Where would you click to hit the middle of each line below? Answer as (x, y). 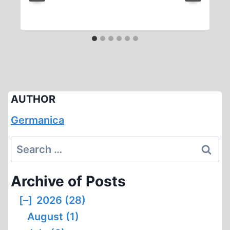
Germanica (37, 120)
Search (28, 144)
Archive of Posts (68, 181)
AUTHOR (33, 99)
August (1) (53, 217)
